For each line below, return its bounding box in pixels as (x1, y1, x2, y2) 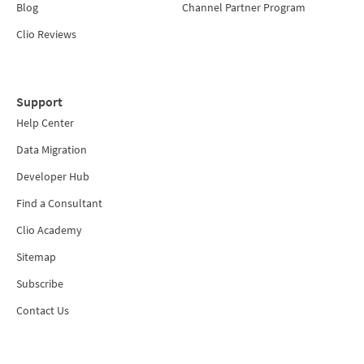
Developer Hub (16, 169, 89, 184)
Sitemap (16, 249, 56, 264)
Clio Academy (16, 223, 82, 237)
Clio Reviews (16, 27, 76, 41)
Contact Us (16, 303, 69, 318)
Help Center (16, 115, 74, 130)
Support (16, 93, 63, 110)
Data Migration (16, 142, 87, 157)
